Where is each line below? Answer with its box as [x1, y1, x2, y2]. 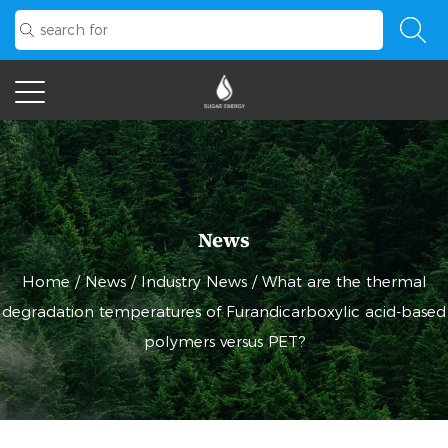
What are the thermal [261, 272, 427, 291]
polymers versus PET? [143, 332, 305, 351]
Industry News [140, 272, 247, 291]
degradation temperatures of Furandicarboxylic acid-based [2, 302, 446, 321]
